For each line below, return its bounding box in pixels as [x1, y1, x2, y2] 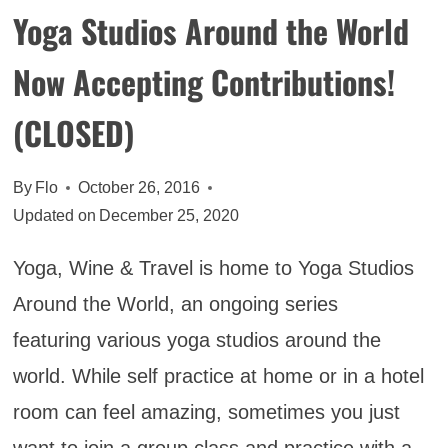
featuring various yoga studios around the [12, 328, 381, 351]
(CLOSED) [12, 108, 135, 156]
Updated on [12, 206, 96, 224]
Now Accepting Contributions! [12, 57, 395, 105]
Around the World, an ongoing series [12, 292, 338, 315]
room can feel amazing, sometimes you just [12, 400, 400, 423]
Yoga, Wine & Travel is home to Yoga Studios [12, 256, 414, 279]
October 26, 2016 [77, 178, 200, 196]
